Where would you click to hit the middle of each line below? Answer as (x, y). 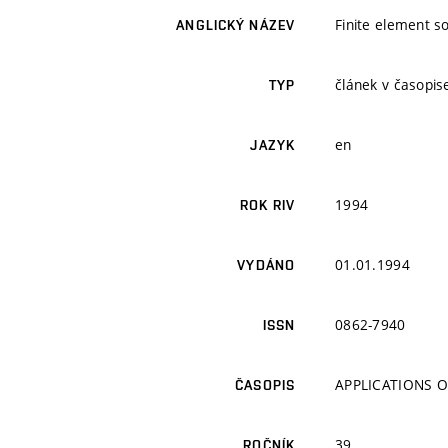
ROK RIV (267, 205)
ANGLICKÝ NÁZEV (235, 25)
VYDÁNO (266, 265)
